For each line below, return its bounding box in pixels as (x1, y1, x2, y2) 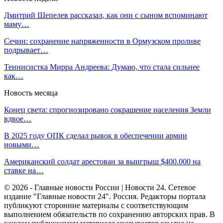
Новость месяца (4, 88, 58, 97)
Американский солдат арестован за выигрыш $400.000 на (4, 157, 201, 166)
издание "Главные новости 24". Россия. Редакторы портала (4, 192, 206, 201)
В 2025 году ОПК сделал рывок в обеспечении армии (4, 131, 187, 140)
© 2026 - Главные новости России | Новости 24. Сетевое (4, 183, 196, 192)
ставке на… (4, 166, 44, 175)
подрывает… (4, 45, 48, 54)
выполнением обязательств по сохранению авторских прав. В (4, 210, 215, 219)
